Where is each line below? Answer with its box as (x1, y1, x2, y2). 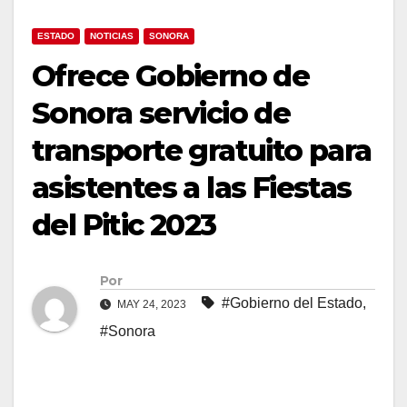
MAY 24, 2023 (114, 298, 189, 312)
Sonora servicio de (32, 94, 291, 131)
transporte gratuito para (32, 132, 372, 168)
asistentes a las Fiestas (32, 169, 352, 205)
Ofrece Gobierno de (32, 57, 310, 94)
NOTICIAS (90, 30, 134, 41)
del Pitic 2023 (32, 206, 216, 243)
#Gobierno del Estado (222, 295, 362, 312)
